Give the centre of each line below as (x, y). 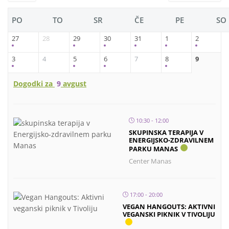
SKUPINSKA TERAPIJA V (166, 132)
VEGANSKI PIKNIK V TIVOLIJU (169, 214)
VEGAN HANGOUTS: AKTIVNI (169, 206)
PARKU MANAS (154, 148)
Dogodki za (34, 83)
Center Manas (150, 161)
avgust (74, 83)
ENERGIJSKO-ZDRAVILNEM (171, 140)
